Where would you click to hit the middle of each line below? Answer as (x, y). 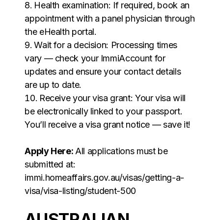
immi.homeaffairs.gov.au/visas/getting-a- (104, 177)
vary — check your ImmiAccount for (95, 58)
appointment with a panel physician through (110, 18)
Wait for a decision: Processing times (106, 45)
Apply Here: (50, 151)
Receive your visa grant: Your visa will (112, 98)
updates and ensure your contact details (103, 71)
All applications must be (122, 151)
